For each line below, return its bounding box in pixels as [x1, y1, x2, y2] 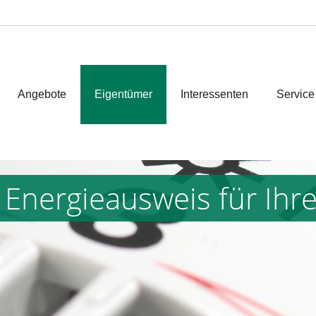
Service [276, 87, 315, 100]
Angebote [17, 87, 66, 100]
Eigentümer [94, 87, 152, 100]
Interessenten [180, 87, 248, 100]
